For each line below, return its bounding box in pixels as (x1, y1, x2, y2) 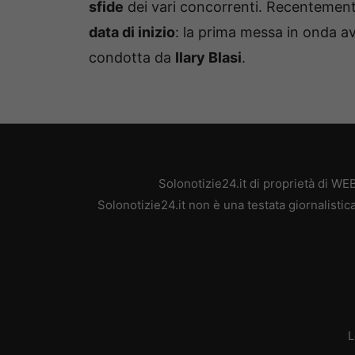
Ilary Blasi (175, 48, 242, 66)
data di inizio (89, 23, 175, 40)
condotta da (89, 48, 175, 66)
